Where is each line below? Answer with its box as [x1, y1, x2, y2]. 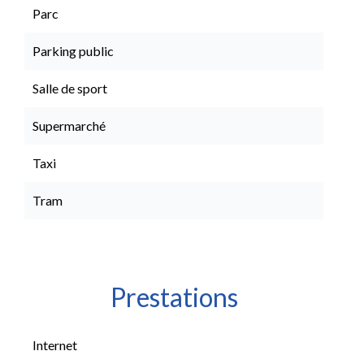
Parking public [32, 43, 114, 58]
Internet [32, 337, 77, 353]
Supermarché [32, 118, 106, 133]
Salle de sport [32, 80, 107, 96]
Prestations [110, 281, 238, 313]
